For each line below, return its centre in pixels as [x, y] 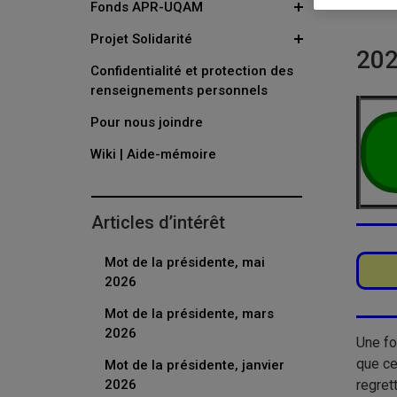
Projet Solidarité [141, 39]
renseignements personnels [179, 90]
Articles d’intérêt [158, 222]
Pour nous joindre [147, 122]
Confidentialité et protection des [192, 71]
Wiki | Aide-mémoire [153, 154]
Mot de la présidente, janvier [195, 365]
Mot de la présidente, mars [189, 314]
